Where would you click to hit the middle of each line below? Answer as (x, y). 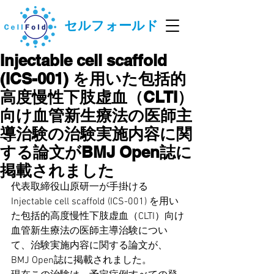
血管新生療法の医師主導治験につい (89, 231)
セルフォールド (112, 25)
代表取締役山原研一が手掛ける (80, 187)
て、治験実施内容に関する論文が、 (89, 246)
